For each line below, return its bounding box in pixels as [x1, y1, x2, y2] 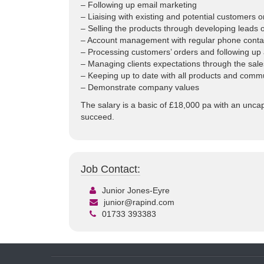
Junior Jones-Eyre [102, 186, 170, 195]
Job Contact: [81, 163, 140, 175]
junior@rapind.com [104, 197, 174, 207]
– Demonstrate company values [81, 82, 199, 92]
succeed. [81, 112, 114, 121]
